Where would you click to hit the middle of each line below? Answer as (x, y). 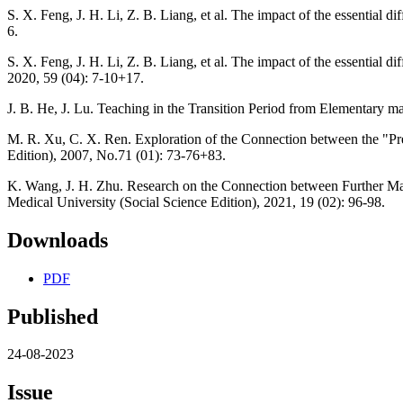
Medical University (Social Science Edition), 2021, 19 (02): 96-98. (196, 201)
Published (53, 316)
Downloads (58, 240)
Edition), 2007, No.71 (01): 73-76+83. (116, 155)
